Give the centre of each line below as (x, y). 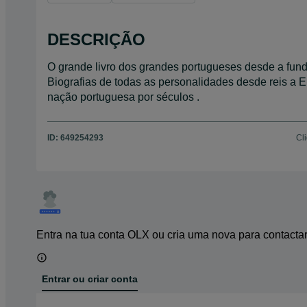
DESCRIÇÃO (96, 39)
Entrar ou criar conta (90, 279)
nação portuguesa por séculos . (123, 97)
